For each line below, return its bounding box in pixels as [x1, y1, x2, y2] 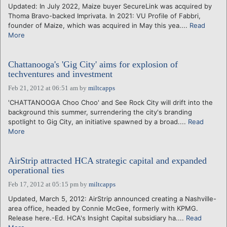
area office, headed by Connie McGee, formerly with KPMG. [8, 204, 198, 212]
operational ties [8, 165, 64, 175]
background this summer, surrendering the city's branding [8, 107, 192, 116]
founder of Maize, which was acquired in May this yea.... [8, 21, 190, 29]
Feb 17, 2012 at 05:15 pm [8, 180, 79, 188]
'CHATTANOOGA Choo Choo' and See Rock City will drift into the [8, 98, 213, 106]
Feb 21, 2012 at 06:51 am [8, 84, 78, 92]
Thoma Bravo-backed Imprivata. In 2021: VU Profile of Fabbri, [8, 11, 201, 20]
